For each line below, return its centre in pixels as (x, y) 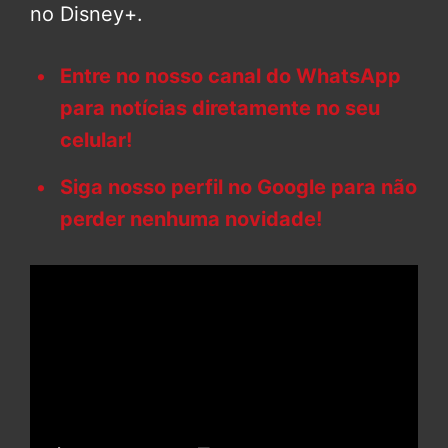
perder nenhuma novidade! (191, 219)
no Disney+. (86, 14)
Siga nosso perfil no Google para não (238, 187)
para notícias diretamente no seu (220, 108)
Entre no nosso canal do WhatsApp (230, 76)
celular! (96, 140)
